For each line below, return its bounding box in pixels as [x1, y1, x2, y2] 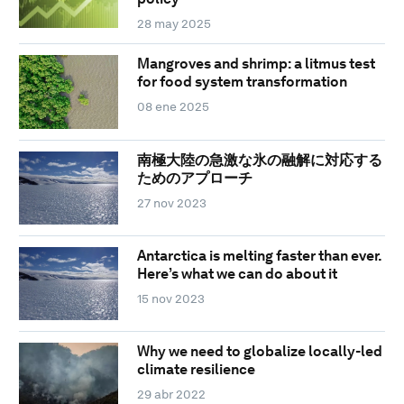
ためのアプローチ [136, 169, 252, 187]
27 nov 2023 [136, 195, 207, 210]
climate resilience [136, 361, 255, 379]
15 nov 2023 [136, 291, 205, 307]
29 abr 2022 [136, 387, 206, 402]
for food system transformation [136, 73, 347, 91]
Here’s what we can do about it [136, 265, 337, 283]
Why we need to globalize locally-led [136, 343, 382, 361]
